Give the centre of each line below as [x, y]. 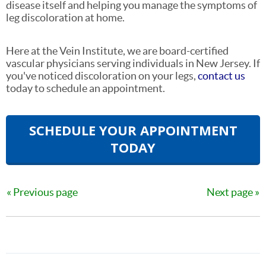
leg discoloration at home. [66, 17]
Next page [230, 192]
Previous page [45, 192]
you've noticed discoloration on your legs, [102, 75]
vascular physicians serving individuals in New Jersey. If [133, 63]
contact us [221, 75]
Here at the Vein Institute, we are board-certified [117, 50]
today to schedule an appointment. [86, 88]
